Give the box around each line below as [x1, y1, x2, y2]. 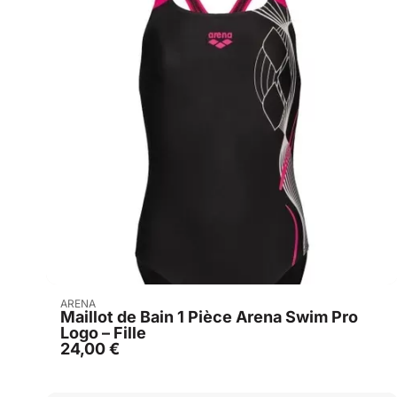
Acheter [204, 294, 259, 313]
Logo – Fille [60, 323, 146, 343]
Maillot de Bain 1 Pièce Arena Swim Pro [60, 307, 358, 327]
